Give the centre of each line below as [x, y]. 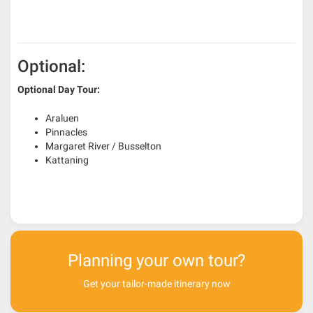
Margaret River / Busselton [103, 146]
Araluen [62, 118]
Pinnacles [66, 132]
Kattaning [67, 160]
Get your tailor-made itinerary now [156, 284]
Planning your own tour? [156, 261]
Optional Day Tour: [59, 90]
